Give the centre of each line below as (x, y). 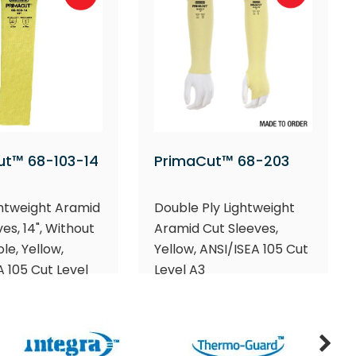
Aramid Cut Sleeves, (217, 228)
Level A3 (180, 269)
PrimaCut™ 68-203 (222, 161)
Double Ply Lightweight (225, 207)
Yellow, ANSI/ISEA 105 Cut (232, 249)
